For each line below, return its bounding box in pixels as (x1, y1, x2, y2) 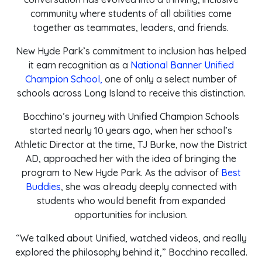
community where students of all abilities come (30, 8, 232, 19)
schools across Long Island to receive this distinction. (16, 87, 246, 99)
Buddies (25, 181, 61, 192)
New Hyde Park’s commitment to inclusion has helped (16, 45, 246, 57)
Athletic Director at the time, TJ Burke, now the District (15, 139, 247, 150)
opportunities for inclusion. (74, 209, 188, 220)
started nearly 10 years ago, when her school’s (30, 125, 232, 136)
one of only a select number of (102, 73, 237, 85)
